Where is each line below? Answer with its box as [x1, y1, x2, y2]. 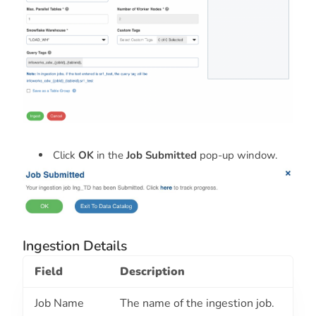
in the [94, 148, 126, 163]
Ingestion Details [23, 236, 127, 256]
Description [120, 264, 185, 280]
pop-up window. [197, 148, 277, 163]
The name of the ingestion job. [120, 296, 274, 312]
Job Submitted [126, 148, 197, 163]
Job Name [35, 296, 84, 312]
